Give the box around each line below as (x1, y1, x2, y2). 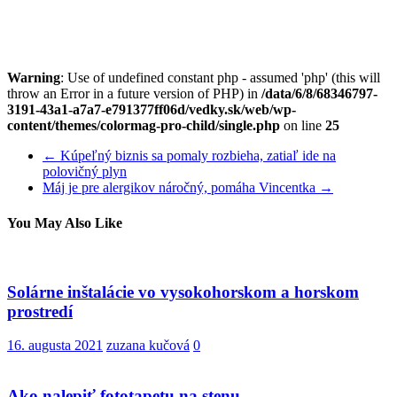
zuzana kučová (106, 338, 190, 354)
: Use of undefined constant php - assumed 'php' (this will (60, 70, 380, 86)
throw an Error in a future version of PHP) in (7, 86, 261, 102)
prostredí (7, 301, 73, 321)
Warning (7, 70, 60, 86)
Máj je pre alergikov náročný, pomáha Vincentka (43, 180, 319, 196)
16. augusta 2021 (7, 338, 103, 354)
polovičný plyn (43, 164, 127, 180)
